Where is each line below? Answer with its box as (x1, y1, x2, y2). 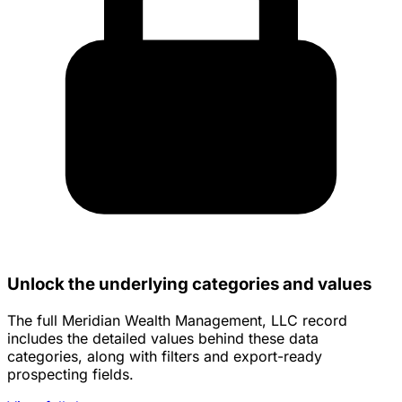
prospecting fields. (7, 364, 134, 383)
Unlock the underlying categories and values (7, 273, 371, 294)
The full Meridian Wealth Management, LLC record (7, 310, 347, 329)
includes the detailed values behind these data (7, 328, 319, 347)
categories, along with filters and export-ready (7, 346, 322, 365)
